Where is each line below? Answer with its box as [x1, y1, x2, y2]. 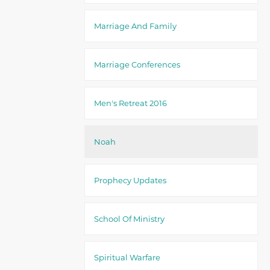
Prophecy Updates [94, 175, 166, 186]
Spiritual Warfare [94, 252, 160, 263]
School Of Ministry [94, 213, 165, 224]
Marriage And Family [94, 20, 177, 31]
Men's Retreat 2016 [94, 98, 167, 108]
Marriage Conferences [94, 59, 180, 70]
